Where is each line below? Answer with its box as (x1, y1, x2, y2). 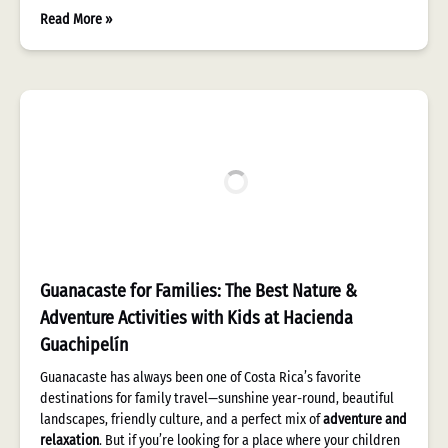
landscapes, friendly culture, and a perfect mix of (40, 411, 323, 428)
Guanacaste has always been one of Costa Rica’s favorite (40, 369, 361, 386)
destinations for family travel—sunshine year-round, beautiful (40, 390, 394, 407)
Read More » (40, 11, 112, 28)
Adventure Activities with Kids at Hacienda (40, 307, 353, 329)
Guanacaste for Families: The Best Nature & (40, 280, 357, 302)
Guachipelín (40, 334, 128, 356)
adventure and (323, 411, 407, 428)
